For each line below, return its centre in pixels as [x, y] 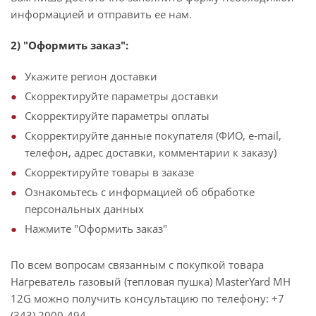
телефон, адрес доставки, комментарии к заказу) [151, 152]
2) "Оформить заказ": [69, 45]
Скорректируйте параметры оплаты [117, 116]
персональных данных [84, 209]
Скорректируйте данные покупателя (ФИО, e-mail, [153, 135]
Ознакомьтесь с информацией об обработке [140, 192]
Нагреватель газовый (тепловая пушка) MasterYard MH [151, 281]
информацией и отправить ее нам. [101, 14]
